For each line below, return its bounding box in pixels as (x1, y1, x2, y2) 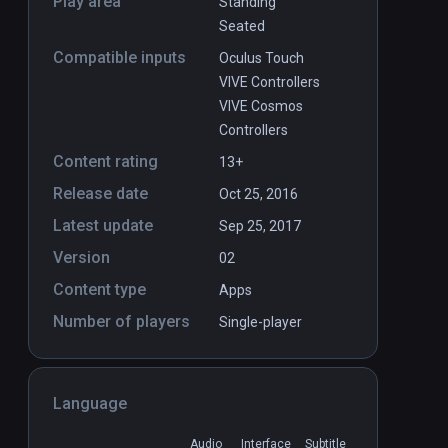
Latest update (53, 216, 153, 236)
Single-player (219, 314, 302, 331)
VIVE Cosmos (219, 98, 303, 115)
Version (53, 248, 110, 268)
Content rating (53, 152, 158, 172)
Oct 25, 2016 (219, 186, 298, 203)
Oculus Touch (219, 50, 304, 67)
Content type (53, 280, 146, 300)
